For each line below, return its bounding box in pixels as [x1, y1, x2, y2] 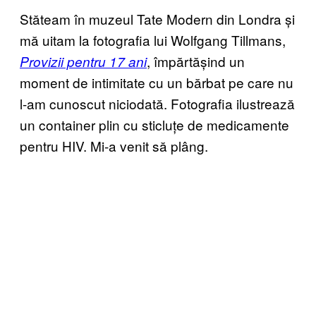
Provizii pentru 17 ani [20, 51, 147, 71]
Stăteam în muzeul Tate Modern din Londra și [20, 8, 295, 28]
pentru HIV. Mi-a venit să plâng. [20, 135, 208, 155]
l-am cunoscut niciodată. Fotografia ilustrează [20, 93, 295, 113]
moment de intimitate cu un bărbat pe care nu [20, 72, 293, 92]
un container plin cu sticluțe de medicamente [20, 114, 289, 134]
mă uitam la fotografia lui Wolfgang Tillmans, [20, 30, 286, 49]
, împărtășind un [147, 51, 245, 71]
